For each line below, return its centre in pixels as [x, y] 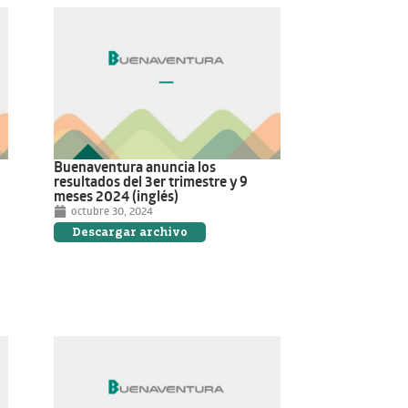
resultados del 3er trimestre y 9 [151, 182]
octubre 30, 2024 [112, 211]
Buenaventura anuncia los [135, 167]
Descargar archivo [130, 232]
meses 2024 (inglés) [117, 196]
